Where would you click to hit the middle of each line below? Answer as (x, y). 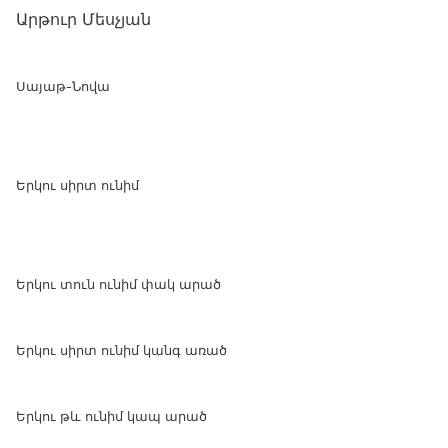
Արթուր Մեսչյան (83, 19)
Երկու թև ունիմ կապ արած (111, 416)
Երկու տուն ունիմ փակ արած (118, 284)
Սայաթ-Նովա (63, 86)
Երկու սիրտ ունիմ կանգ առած (121, 350)
